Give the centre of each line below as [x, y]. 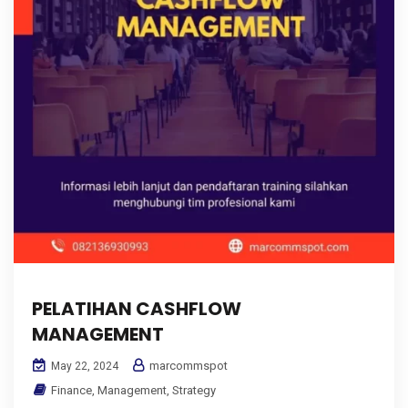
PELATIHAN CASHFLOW [137, 308]
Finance [71, 390]
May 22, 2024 [83, 366]
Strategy [194, 390]
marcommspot [187, 365]
